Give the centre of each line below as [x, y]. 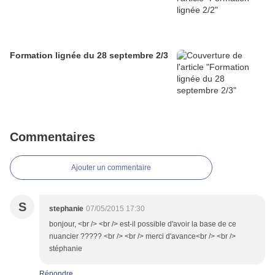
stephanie [66, 209]
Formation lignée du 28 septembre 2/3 [89, 56]
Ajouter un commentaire [111, 168]
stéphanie [66, 249]
